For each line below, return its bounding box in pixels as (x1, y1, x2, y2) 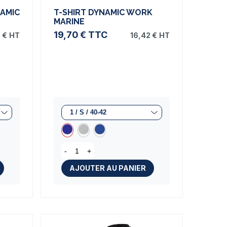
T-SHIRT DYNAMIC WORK (53, 8, 153, 18)
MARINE (53, 17, 85, 27)
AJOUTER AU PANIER (69, 164, 146, 173)
